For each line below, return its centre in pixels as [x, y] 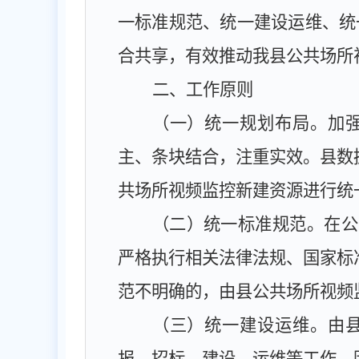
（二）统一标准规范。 [238, 224]
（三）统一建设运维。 [240, 325]
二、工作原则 [202, 90]
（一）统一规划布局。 [240, 123]
